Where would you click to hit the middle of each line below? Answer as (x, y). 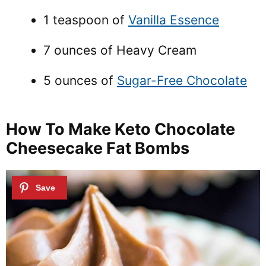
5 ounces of (80, 80)
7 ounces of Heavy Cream (120, 50)
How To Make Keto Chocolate (121, 129)
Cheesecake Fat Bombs (98, 148)
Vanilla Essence (174, 20)
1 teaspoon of (86, 20)
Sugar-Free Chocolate (182, 80)
